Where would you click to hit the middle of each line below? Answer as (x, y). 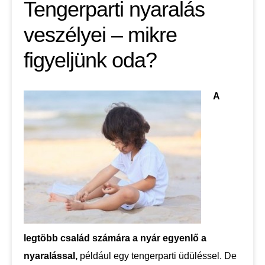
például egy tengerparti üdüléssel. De (157, 256)
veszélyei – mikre (100, 35)
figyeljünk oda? (90, 60)
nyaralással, (51, 256)
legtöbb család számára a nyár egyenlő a (115, 238)
